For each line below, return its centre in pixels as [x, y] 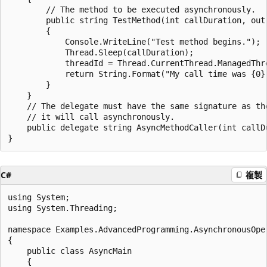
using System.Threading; [63, 208]
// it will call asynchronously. [91, 117]
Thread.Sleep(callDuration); [101, 52]
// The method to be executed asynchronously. [132, 9]
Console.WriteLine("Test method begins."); [134, 41]
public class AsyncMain [70, 251]
